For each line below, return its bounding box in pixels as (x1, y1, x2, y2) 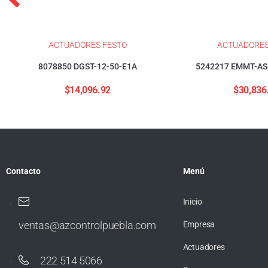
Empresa (182, 219, 215, 229)
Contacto (6, 166, 41, 176)
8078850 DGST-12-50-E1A (38, 61, 137, 71)
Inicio (182, 196, 202, 206)
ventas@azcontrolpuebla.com (19, 218, 156, 232)
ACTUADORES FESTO (48, 39, 127, 50)
